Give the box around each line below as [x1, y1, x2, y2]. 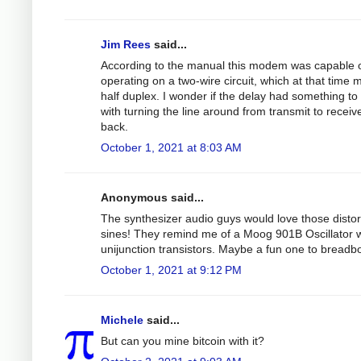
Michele [101, 313, 143, 326]
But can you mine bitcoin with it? [101, 334, 264, 347]
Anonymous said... [101, 190, 204, 204]
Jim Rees [101, 37, 151, 51]
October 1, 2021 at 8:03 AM [101, 140, 242, 154]
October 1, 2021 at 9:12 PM [101, 263, 242, 276]
